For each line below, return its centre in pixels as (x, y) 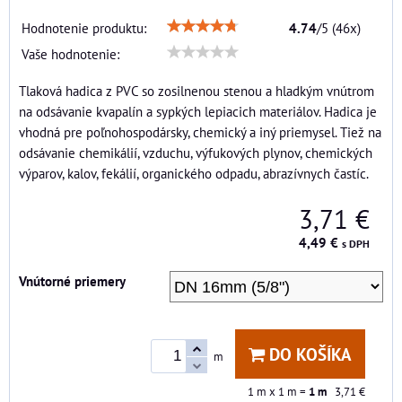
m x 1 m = (281, 392)
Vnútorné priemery (72, 281)
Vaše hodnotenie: (70, 54)
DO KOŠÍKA (308, 354)
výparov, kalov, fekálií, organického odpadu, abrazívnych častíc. (194, 174)
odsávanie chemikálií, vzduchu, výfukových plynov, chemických (196, 153)
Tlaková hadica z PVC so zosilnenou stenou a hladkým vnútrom (197, 91)
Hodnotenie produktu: (84, 28)
